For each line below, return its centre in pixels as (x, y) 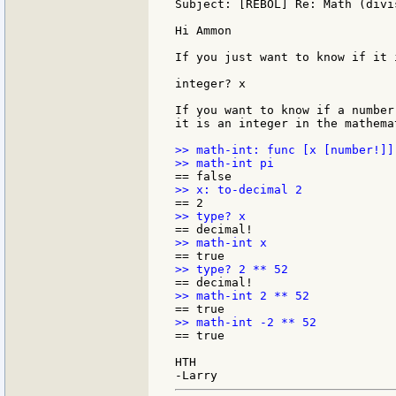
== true (200, 336)
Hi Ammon (203, 31)
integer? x (210, 84)
